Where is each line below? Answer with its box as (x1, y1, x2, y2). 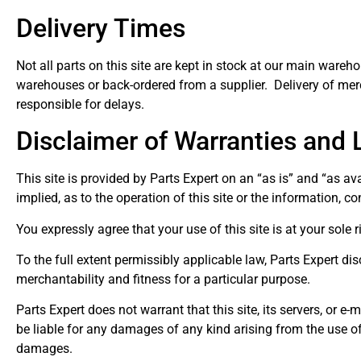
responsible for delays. (16, 96, 144, 112)
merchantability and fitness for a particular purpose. (16, 272, 310, 288)
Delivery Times (16, 12, 185, 44)
